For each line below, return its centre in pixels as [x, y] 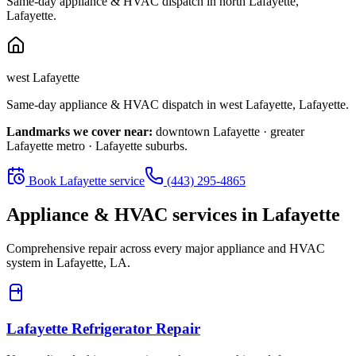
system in [31, 263]
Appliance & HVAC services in [134, 215]
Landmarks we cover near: [79, 132]
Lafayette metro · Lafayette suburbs [95, 146]
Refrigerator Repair [136, 328]
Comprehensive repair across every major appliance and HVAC [166, 249]
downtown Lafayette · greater [230, 132]
